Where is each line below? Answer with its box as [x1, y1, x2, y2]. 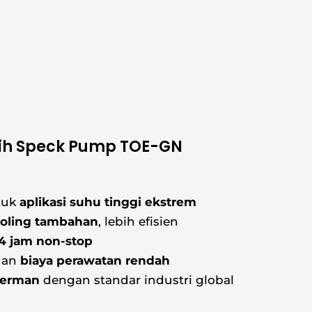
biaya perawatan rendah [20, 253, 170, 268]
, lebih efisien [98, 214, 178, 229]
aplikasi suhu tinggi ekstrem [19, 195, 196, 210]
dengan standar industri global [40, 273, 234, 288]
